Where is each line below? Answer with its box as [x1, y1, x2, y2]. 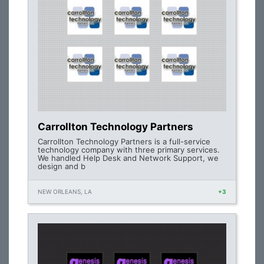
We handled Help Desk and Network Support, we [38, 153, 219, 163]
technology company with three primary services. [38, 145, 220, 154]
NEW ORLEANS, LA [38, 188, 92, 195]
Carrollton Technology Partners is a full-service [38, 137, 210, 146]
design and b [38, 161, 85, 171]
